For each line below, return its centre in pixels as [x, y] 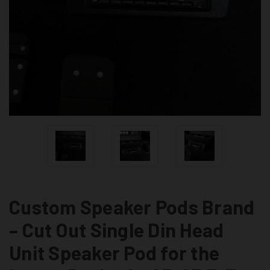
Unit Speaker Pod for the [114, 252]
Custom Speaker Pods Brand [132, 206]
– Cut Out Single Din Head [117, 229]
